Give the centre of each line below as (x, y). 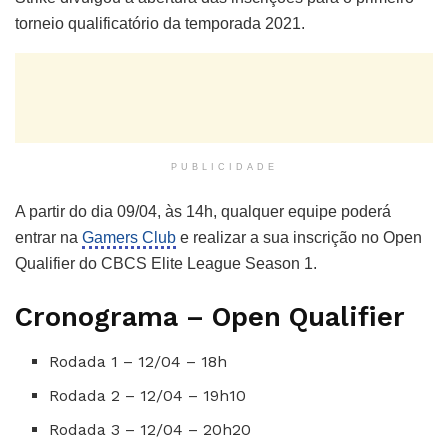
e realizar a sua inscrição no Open (299, 237)
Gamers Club (129, 237)
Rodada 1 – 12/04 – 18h (138, 362)
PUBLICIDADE (224, 166)
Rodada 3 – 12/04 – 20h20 (150, 430)
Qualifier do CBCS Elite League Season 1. (166, 263)
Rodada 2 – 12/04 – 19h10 (148, 396)
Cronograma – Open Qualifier (210, 317)
